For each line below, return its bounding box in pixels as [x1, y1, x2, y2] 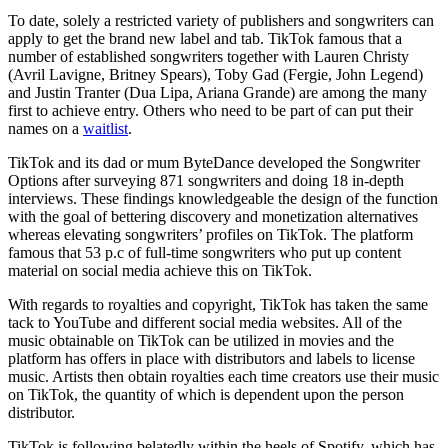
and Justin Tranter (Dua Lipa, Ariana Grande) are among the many [8, 83, 427, 101]
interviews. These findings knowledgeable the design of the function [8, 189, 438, 207]
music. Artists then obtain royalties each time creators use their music [8, 367, 439, 385]
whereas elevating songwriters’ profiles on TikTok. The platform [8, 225, 413, 243]
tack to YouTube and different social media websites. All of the [8, 313, 402, 331]
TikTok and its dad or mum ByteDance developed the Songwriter [8, 153, 420, 171]
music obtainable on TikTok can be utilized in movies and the [8, 331, 394, 349]
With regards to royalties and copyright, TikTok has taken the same [8, 295, 428, 313]
